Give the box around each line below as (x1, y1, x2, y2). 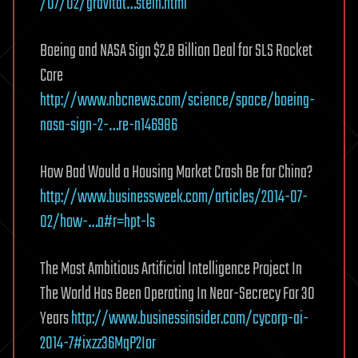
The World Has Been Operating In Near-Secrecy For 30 (40, 280, 315, 308)
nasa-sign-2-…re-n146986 (40, 111, 177, 139)
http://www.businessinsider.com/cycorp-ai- (71, 304, 308, 332)
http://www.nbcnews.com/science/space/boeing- (40, 86, 315, 114)
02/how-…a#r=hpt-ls (40, 208, 155, 236)
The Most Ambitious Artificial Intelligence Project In (40, 255, 302, 283)
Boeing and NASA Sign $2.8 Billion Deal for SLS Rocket (40, 37, 312, 65)
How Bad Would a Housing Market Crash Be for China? (40, 158, 312, 186)
